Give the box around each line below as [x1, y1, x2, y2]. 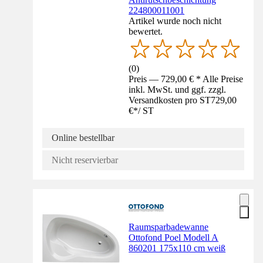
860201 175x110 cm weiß [129, 243, 226, 254]
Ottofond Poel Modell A [129, 232, 219, 243]
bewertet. [129, 26, 163, 37]
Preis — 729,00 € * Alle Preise [129, 74, 244, 85]
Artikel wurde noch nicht [129, 16, 222, 26]
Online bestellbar [52, 133, 114, 143]
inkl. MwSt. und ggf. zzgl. [129, 85, 227, 95]
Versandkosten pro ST [129, 95, 211, 106]
